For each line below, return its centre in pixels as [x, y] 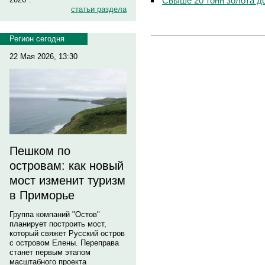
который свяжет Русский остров [67, 233]
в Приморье [42, 195]
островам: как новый [67, 166]
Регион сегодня [37, 39]
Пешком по [40, 151]
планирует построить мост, [58, 224]
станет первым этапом [50, 252]
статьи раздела [99, 9]
